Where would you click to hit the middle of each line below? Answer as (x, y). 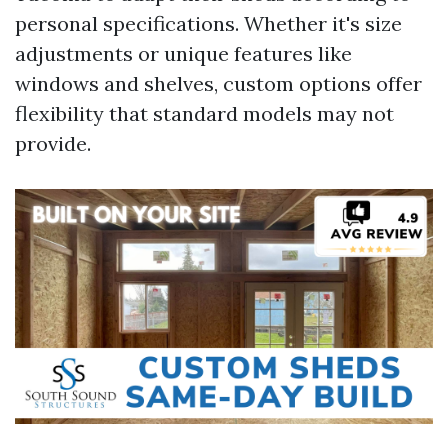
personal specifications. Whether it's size (208, 23)
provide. (53, 143)
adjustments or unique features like (183, 53)
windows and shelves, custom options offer (218, 83)
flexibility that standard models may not (204, 113)
